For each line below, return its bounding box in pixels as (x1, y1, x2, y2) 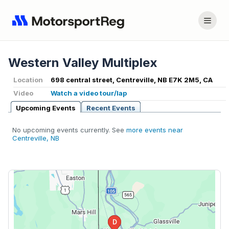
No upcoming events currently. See (12, 126, 126, 134)
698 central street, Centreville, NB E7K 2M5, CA (51, 76, 213, 84)
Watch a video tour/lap (51, 89, 127, 98)
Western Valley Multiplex (8, 55, 157, 71)
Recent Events (86, 104, 135, 112)
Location (13, 76, 43, 84)
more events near (126, 126, 183, 134)
